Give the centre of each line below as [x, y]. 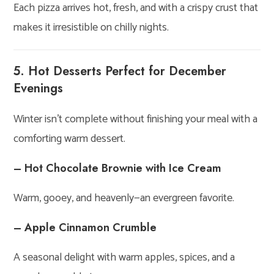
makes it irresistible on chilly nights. [91, 27]
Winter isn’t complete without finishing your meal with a [136, 119]
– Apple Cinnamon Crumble [85, 227]
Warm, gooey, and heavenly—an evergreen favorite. [124, 198]
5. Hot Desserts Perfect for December [120, 71]
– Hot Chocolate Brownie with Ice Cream [118, 168]
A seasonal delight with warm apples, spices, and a [124, 257]
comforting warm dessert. [70, 139]
